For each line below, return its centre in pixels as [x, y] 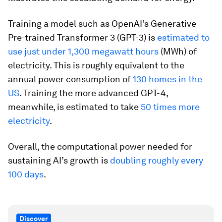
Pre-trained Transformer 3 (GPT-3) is [82, 37]
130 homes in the [166, 79]
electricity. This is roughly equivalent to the [96, 65]
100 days [26, 174]
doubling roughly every [156, 160]
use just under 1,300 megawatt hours [83, 51]
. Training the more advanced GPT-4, [94, 93]
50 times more [169, 107]
